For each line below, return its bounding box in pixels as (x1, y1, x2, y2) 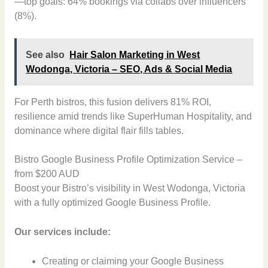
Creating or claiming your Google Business (42, 256, 224, 267)
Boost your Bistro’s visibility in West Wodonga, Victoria (14, 183, 245, 194)
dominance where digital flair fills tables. (14, 125, 184, 136)
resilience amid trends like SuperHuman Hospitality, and (14, 111, 252, 121)
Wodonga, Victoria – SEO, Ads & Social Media (26, 63, 233, 74)
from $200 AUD (14, 169, 80, 179)
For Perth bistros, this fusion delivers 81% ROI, (14, 96, 211, 107)
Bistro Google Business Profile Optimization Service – (14, 154, 242, 165)
